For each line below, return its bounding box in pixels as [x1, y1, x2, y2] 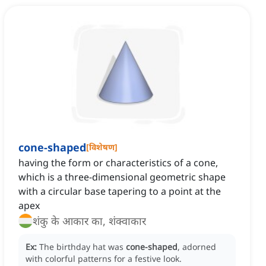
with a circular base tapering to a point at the [18, 185, 221, 198]
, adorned [178, 241, 216, 253]
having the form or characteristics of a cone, [18, 156, 218, 170]
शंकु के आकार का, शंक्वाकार [33, 214, 146, 229]
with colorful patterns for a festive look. [26, 253, 182, 265]
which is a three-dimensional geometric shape [18, 170, 226, 184]
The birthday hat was [39, 241, 126, 253]
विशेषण [89, 141, 115, 153]
